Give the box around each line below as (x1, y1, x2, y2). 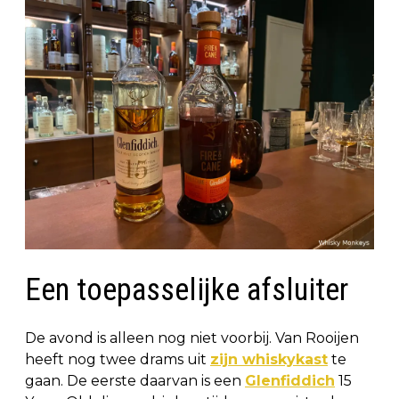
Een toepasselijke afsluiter (25, 271, 348, 308)
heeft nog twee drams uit (25, 350, 210, 368)
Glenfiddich (245, 371, 335, 389)
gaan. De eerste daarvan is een (25, 371, 245, 389)
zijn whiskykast (210, 350, 328, 368)
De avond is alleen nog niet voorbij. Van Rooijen (25, 329, 359, 346)
